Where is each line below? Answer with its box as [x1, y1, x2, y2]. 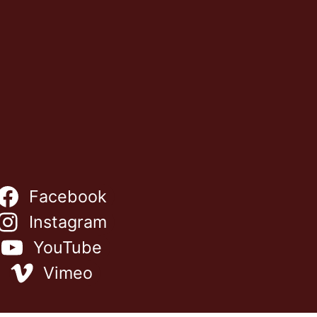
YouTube [33, 237, 103, 258]
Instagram [28, 212, 107, 233]
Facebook [28, 186, 107, 207]
